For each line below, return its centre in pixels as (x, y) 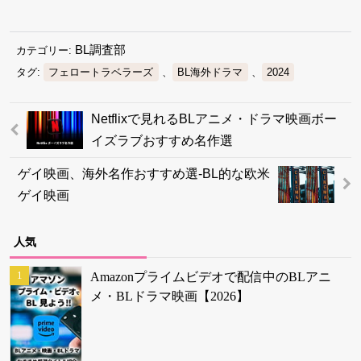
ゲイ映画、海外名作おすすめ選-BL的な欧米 (144, 173)
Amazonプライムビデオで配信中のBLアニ (211, 277)
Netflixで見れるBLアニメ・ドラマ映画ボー (214, 119)
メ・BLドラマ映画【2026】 (170, 297)
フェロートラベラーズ (101, 72)
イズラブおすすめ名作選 (162, 141)
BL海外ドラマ (210, 72)
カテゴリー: (46, 50)
